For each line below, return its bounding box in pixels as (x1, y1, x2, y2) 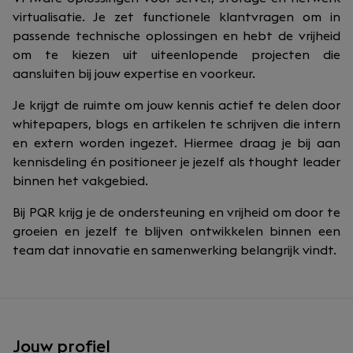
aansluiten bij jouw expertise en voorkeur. (13, 68, 255, 80)
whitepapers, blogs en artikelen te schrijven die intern (13, 118, 340, 131)
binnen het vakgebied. (13, 175, 148, 188)
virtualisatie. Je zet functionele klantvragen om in (13, 11, 340, 24)
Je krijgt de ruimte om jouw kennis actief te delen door (13, 99, 340, 112)
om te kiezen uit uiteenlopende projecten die (13, 49, 340, 61)
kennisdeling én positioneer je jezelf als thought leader (13, 156, 340, 169)
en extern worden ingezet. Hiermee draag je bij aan (13, 137, 340, 150)
